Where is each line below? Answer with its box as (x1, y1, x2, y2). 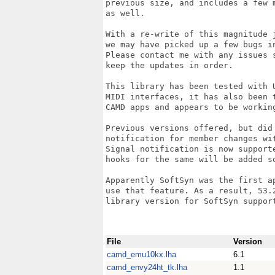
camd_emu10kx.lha (107, 250, 176, 259)
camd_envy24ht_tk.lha (107, 263, 187, 272)
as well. (106, 9, 145, 18)
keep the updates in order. (106, 61, 233, 70)
